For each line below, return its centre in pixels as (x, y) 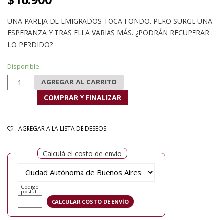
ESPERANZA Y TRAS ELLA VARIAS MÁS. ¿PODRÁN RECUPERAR (108, 32)
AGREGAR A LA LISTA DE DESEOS (62, 128)
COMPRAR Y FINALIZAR (82, 97)
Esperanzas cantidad (40, 80)
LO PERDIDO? (30, 44)
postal (28, 192)
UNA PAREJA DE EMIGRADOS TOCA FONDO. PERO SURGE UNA (110, 21)
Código (30, 187)
